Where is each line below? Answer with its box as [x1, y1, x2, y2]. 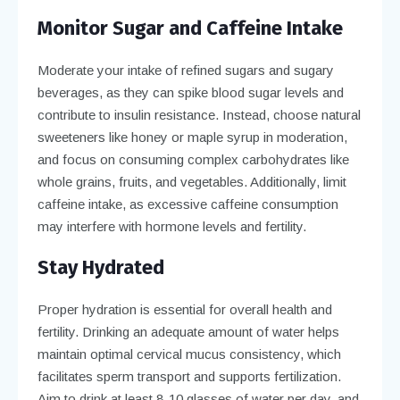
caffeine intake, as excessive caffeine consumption [37, 196, 338, 212]
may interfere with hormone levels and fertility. [37, 218, 306, 234]
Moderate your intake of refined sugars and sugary [37, 62, 334, 78]
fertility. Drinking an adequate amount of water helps [37, 323, 339, 339]
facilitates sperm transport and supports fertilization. [37, 368, 341, 384]
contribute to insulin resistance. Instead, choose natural [37, 106, 361, 122]
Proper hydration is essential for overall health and [37, 301, 332, 317]
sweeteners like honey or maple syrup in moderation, [37, 129, 347, 145]
